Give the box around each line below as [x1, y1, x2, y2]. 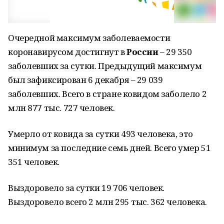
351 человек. [8, 156, 59, 167]
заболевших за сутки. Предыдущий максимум [8, 60, 202, 71]
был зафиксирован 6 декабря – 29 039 [8, 74, 163, 85]
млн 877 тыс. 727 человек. [8, 102, 115, 113]
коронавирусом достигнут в [8, 46, 127, 57]
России [126, 46, 158, 57]
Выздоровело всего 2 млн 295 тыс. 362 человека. [8, 196, 207, 207]
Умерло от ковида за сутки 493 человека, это [8, 128, 193, 139]
